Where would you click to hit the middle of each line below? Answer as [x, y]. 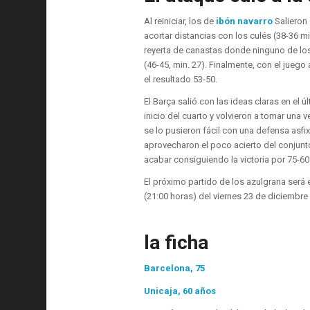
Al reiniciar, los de [180, 21]
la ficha [176, 243]
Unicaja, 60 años [180, 291]
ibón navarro [244, 21]
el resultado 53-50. [180, 80]
